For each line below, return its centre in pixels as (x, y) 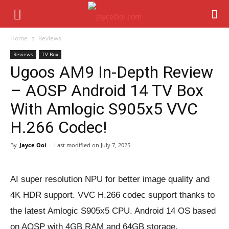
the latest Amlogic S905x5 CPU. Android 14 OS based (113, 211)
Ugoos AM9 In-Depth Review (112, 72)
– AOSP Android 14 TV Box (107, 90)
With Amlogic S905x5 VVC (104, 109)
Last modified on (77, 145)
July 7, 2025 (116, 145)
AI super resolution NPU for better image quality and (110, 179)
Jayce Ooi (33, 145)
